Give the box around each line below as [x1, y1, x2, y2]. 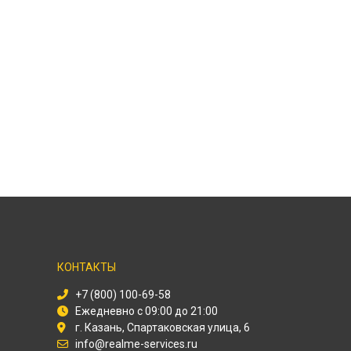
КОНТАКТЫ [57, 261, 116, 273]
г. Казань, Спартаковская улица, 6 [75, 321, 250, 334]
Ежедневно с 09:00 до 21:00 [75, 305, 218, 317]
